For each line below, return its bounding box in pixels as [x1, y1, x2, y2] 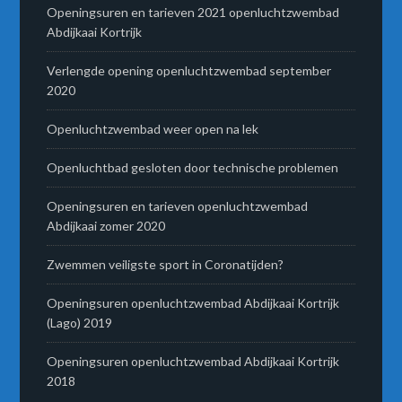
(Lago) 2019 [47, 315, 113, 331]
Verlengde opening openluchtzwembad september [47, 63, 332, 79]
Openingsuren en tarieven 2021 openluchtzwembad [47, 4, 340, 21]
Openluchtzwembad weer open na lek [47, 121, 259, 137]
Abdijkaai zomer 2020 [47, 218, 166, 234]
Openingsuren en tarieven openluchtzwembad [47, 198, 309, 214]
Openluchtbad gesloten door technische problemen [47, 160, 339, 176]
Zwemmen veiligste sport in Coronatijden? [47, 257, 284, 273]
